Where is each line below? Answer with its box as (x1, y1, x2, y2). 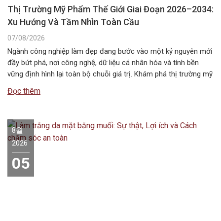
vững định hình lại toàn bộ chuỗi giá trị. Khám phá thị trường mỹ (7, 69, 213, 78)
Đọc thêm (7, 86, 40, 96)
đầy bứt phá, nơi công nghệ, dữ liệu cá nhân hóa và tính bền (7, 58, 199, 67)
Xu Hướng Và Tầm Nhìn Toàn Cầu (7, 16, 139, 27)
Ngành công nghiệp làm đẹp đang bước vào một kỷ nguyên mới (7, 46, 212, 56)
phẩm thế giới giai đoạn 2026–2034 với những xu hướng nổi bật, (7, 80, 212, 90)
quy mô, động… (7, 92, 56, 101)
